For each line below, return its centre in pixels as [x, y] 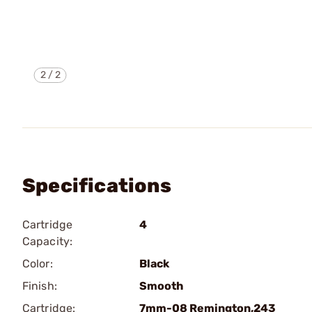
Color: [38, 264]
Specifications [97, 186]
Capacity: [47, 241]
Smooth [161, 286]
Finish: [40, 286]
